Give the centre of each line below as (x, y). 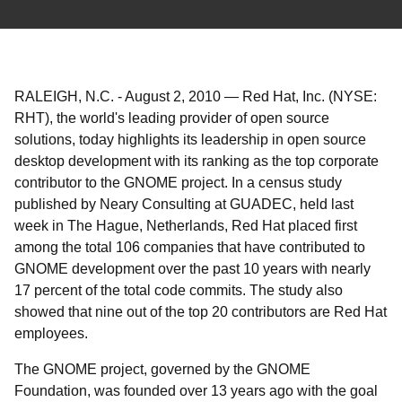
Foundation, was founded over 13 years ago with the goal (196, 391)
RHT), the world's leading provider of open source (172, 118)
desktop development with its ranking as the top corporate (197, 161)
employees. (51, 333)
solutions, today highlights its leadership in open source (190, 140)
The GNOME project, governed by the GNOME (162, 369)
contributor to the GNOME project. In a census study (178, 183)
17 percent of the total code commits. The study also (179, 290)
